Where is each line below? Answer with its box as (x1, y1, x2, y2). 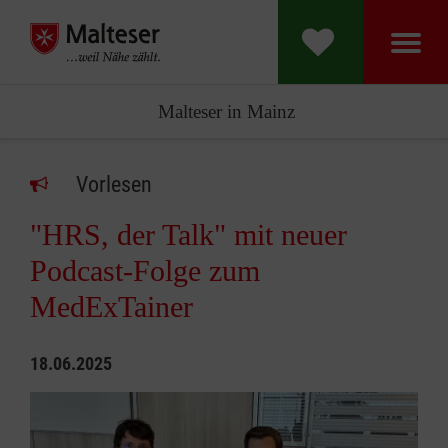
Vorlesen (76, 172, 152, 197)
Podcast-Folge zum (30, 254, 260, 287)
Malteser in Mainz (157, 101, 295, 122)
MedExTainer (30, 290, 193, 323)
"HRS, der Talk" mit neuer (30, 218, 347, 251)
